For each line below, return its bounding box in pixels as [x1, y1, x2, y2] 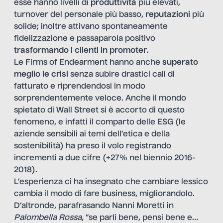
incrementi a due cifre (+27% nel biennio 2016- [14, 154, 196, 162]
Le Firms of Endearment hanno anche [14, 58, 162, 67]
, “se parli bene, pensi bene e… [82, 214, 198, 222]
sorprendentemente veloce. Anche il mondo [14, 94, 186, 103]
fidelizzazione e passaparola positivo [14, 34, 155, 43]
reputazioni [145, 10, 190, 19]
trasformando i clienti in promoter [14, 46, 147, 55]
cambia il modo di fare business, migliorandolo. [14, 190, 195, 198]
